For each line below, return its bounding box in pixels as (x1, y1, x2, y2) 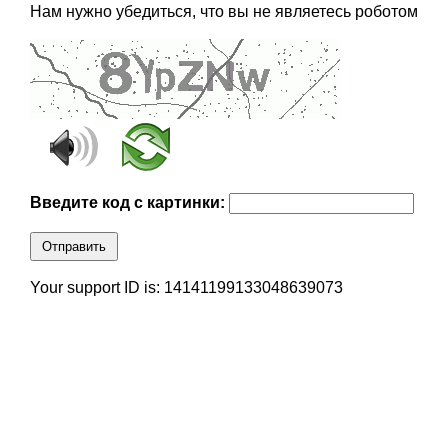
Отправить (41, 239, 106, 255)
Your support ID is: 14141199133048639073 (29, 279, 343, 297)
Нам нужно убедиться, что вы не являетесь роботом (29, 3, 418, 21)
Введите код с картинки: (29, 194, 229, 212)
